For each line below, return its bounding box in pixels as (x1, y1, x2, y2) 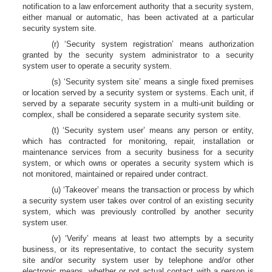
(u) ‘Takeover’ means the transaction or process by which (51, 185, 254, 194)
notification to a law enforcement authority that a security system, (22, 2, 254, 11)
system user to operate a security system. (22, 61, 172, 70)
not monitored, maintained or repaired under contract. (22, 169, 208, 178)
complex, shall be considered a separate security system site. (22, 110, 241, 119)
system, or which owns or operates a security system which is (22, 158, 254, 168)
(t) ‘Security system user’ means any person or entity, (51, 126, 254, 135)
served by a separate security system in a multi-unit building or (22, 99, 254, 108)
